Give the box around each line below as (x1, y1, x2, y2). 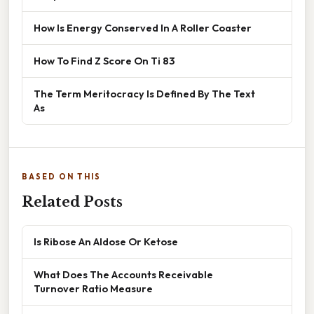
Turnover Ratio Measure (34, 281, 153, 295)
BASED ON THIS (22, 171, 101, 182)
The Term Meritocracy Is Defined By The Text (34, 86, 255, 100)
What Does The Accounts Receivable (34, 267, 213, 281)
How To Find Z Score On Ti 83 (34, 53, 175, 67)
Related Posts (22, 193, 123, 210)
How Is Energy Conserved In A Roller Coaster (34, 20, 252, 34)
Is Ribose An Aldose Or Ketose (34, 234, 178, 248)
